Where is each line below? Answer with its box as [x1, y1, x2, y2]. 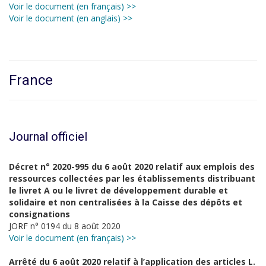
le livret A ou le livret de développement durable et [9, 185, 228, 196]
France [9, 72, 53, 88]
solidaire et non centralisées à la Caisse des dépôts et [9, 197, 242, 208]
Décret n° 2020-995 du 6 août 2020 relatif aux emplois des [9, 161, 255, 172]
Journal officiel [9, 129, 87, 144]
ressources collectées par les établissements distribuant [9, 173, 255, 184]
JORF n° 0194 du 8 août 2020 [9, 220, 121, 232]
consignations [9, 208, 70, 220]
